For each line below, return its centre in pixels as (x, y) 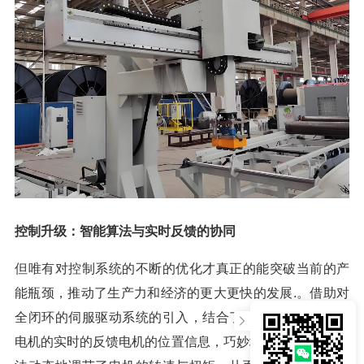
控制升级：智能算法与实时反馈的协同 (125, 231)
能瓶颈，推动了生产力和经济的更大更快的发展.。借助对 (182, 292)
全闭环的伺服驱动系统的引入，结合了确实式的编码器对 (182, 317)
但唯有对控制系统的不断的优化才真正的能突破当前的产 (182, 268)
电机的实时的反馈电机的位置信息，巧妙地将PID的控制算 (182, 341)
